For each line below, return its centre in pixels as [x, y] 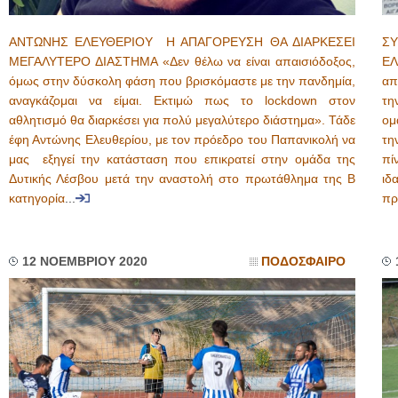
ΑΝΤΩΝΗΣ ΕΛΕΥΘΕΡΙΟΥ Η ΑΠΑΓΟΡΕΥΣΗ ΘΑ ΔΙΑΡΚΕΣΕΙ [182, 42]
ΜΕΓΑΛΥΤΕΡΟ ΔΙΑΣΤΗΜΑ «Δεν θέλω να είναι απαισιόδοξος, [182, 62]
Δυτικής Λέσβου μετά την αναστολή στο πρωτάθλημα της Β [182, 179]
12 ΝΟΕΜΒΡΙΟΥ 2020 [85, 262]
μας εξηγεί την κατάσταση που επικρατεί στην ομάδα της [182, 159]
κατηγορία [37, 199]
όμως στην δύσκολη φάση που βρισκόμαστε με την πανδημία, [182, 81]
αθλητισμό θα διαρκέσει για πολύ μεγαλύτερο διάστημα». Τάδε [182, 120]
